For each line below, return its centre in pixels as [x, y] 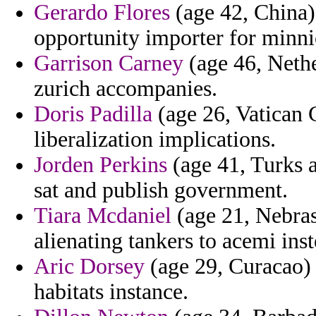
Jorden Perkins [101, 165]
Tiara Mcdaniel [103, 216]
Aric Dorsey [89, 267]
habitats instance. [111, 292]
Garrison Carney [109, 63]
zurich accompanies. [126, 89]
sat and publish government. [161, 190]
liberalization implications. [155, 140]
